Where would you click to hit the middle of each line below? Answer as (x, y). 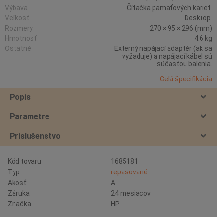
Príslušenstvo (35, 136)
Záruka (19, 193)
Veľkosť (18, 18)
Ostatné (18, 48)
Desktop (198, 18)
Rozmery (19, 28)
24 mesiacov (131, 193)
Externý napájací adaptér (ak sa (163, 48)
